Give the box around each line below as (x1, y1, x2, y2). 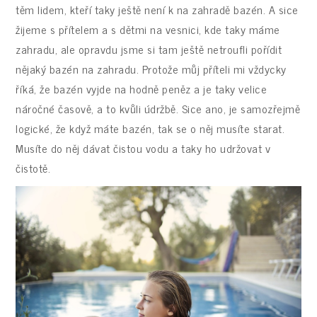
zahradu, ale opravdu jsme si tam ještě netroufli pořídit (16, 39, 282, 58)
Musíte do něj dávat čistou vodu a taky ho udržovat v (16, 138, 271, 157)
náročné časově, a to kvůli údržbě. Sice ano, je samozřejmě (16, 98, 301, 117)
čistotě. (16, 158, 51, 177)
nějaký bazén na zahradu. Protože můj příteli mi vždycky (16, 59, 287, 78)
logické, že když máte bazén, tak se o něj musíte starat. (16, 118, 285, 137)
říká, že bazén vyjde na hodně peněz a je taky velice (16, 79, 267, 98)
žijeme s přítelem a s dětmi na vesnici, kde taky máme (16, 19, 280, 38)
